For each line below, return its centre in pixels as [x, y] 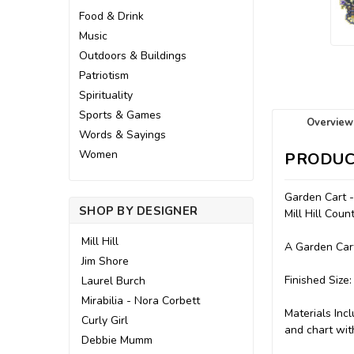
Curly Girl [105, 320]
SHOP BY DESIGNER [138, 211]
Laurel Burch [113, 281]
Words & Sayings [122, 135]
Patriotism [104, 75]
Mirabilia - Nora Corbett [141, 301]
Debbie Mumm [117, 340]
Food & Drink [111, 16]
